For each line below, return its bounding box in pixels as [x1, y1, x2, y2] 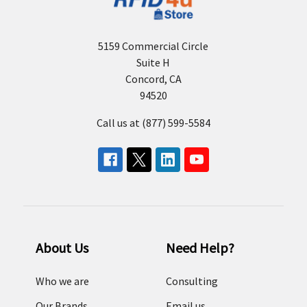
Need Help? [165, 238, 234, 256]
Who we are [35, 273, 89, 288]
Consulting [165, 273, 218, 288]
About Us [35, 238, 88, 256]
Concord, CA [125, 71, 182, 86]
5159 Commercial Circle [98, 38, 209, 53]
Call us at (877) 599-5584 [96, 115, 210, 130]
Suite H [136, 55, 171, 69]
